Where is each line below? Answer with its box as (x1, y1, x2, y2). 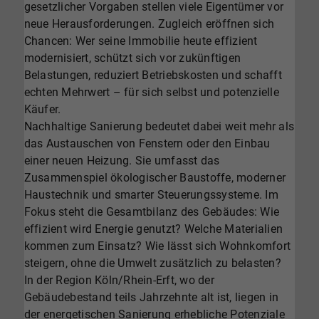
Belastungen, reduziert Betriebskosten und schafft (23, 68, 282, 83)
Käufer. (23, 103, 61, 117)
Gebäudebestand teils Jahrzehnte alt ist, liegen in (23, 291, 279, 305)
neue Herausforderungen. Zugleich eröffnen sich (23, 17, 275, 31)
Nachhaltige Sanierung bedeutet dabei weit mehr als (23, 120, 295, 134)
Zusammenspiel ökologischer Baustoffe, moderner (23, 171, 286, 185)
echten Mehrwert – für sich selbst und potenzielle (23, 85, 279, 100)
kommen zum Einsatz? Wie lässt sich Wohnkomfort (23, 239, 291, 253)
